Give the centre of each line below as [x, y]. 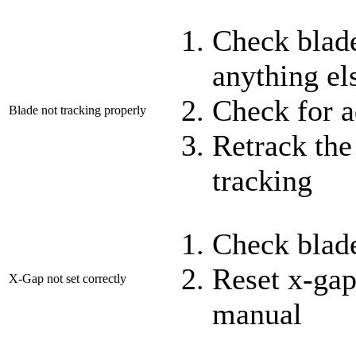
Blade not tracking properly [77, 110]
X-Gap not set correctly [68, 278]
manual [257, 313]
